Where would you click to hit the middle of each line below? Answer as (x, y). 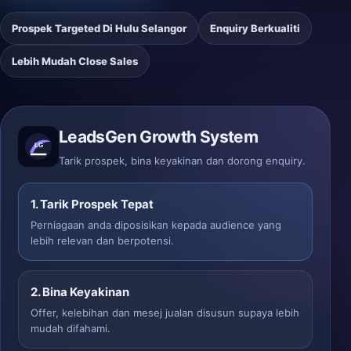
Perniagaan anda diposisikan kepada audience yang (156, 225)
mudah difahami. (71, 328)
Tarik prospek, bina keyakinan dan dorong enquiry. (182, 161)
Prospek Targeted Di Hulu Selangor (99, 28)
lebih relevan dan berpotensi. (102, 241)
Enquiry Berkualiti (255, 28)
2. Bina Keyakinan (80, 292)
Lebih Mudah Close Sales (75, 61)
